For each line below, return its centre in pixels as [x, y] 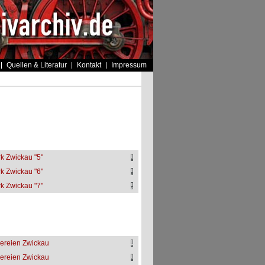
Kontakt [89, 65]
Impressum [129, 65]
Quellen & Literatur [36, 65]
